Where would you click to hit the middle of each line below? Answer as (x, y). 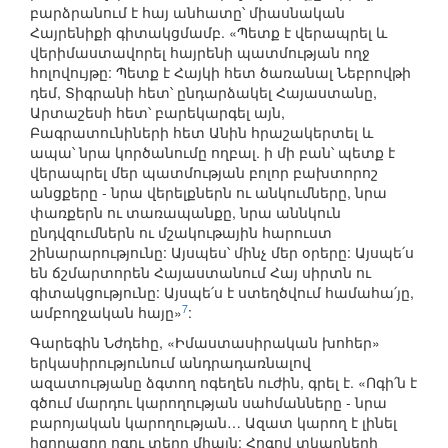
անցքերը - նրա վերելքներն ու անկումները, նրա (208, 192)
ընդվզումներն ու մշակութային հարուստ (181, 232)
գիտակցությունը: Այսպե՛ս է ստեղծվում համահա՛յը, (222, 292)
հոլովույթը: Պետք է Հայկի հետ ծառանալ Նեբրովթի (220, 72)
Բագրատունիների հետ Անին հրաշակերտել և (201, 132)
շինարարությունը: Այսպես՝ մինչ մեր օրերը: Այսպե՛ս (222, 252)
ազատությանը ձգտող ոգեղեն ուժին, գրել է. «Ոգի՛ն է (223, 382)
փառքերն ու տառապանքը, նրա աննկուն (185, 212)
